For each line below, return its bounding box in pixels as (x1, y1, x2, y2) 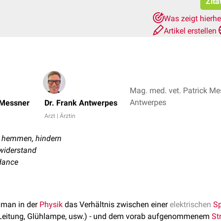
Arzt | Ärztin (44, 112, 75, 119)
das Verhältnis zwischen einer (63, 200, 170, 209)
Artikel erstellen (164, 26, 219, 36)
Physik (39, 200, 63, 209)
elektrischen (170, 200, 211, 209)
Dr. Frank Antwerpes (44, 98, 117, 108)
